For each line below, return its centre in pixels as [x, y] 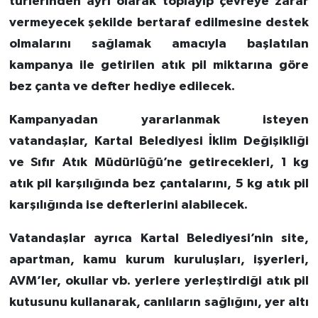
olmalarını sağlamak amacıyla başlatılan [159, 44]
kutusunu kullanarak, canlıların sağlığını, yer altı [159, 303]
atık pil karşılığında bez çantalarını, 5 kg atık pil [159, 184]
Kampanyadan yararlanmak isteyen [159, 120]
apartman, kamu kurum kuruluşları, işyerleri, [159, 260]
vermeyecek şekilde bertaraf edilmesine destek [159, 23]
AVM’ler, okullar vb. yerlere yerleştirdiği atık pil [159, 281]
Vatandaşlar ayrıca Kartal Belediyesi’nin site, [159, 239]
